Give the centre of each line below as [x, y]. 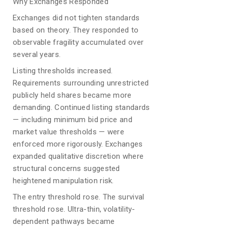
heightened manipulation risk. [63, 181]
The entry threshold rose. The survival [79, 197]
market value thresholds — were [69, 132]
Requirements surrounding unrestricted [81, 83]
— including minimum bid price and [73, 120]
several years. [37, 54]
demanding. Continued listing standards [81, 107]
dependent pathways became [64, 221]
